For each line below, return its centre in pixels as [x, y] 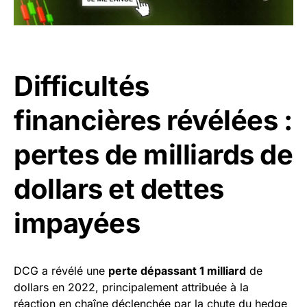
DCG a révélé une [61, 270]
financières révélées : [153, 120]
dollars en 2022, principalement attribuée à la [131, 287]
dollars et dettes [119, 188]
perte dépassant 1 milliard [177, 270]
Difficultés [82, 86]
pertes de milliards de [153, 154]
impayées [77, 223]
